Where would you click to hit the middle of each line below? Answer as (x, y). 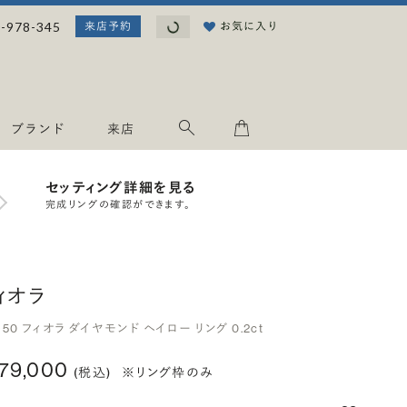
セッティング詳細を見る (121, 187)
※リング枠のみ (168, 372)
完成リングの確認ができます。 (118, 205)
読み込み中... (215, 25)
